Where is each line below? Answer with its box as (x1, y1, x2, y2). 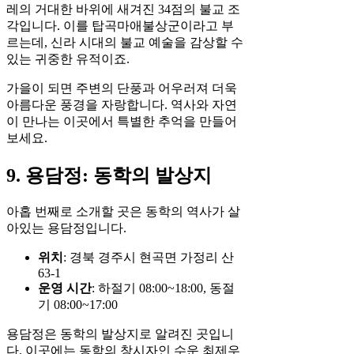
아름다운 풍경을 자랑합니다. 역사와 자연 (6, 97, 237, 111)
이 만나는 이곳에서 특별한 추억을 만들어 (6, 114, 237, 128)
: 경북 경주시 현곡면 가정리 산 (63, 250, 234, 264)
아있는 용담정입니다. (6, 220, 126, 235)
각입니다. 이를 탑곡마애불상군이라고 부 (6, 18, 234, 32)
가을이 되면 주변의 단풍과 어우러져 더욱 (6, 81, 237, 95)
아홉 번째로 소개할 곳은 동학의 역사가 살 (6, 204, 240, 218)
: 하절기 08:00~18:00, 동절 (92, 281, 235, 295)
